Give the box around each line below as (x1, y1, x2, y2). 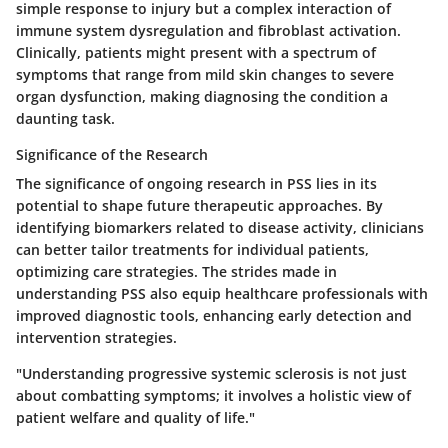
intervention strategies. (16, 327, 177, 347)
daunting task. (16, 108, 115, 128)
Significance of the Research (16, 144, 208, 164)
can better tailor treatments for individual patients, (16, 239, 369, 259)
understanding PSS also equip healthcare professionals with (16, 283, 428, 303)
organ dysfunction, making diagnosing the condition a (16, 86, 388, 106)
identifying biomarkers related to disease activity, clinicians (16, 217, 424, 237)
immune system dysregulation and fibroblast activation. (16, 20, 401, 40)
